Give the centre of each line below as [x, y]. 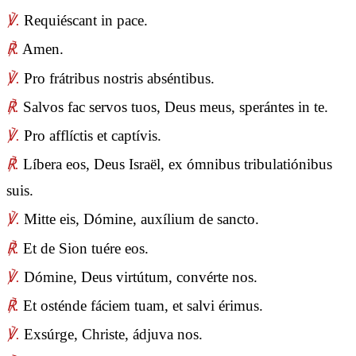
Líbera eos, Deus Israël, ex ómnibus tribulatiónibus [176, 164]
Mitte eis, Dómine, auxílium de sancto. [139, 219]
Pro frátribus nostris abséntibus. [117, 78]
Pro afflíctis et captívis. [91, 135]
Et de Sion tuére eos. [84, 248]
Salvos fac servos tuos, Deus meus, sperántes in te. [174, 106]
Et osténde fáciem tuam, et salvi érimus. [141, 305]
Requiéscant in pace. [84, 21]
